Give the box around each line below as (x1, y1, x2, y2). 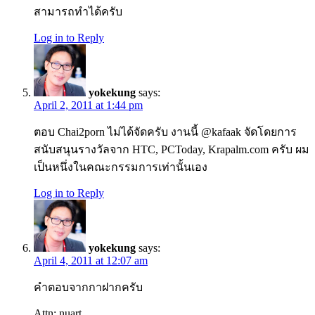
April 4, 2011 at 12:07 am (34, 255, 148, 267)
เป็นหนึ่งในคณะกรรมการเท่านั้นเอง (34, 161, 207, 174)
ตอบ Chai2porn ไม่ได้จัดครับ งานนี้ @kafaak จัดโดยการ (34, 126, 297, 139)
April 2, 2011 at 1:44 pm (34, 99, 143, 112)
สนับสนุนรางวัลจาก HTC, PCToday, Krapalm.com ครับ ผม (34, 143, 309, 156)
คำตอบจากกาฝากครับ (34, 281, 143, 294)
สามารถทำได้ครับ (34, 6, 122, 18)
